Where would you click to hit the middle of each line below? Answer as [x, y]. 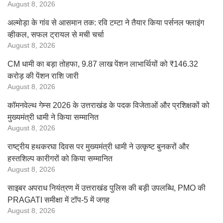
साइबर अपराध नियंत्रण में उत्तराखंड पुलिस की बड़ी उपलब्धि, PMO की [107, 188]
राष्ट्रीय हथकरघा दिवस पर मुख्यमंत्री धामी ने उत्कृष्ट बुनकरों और [98, 147]
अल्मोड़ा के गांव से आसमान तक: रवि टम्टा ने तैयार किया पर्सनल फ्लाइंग [106, 23]
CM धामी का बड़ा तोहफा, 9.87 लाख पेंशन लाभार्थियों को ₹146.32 [103, 64]
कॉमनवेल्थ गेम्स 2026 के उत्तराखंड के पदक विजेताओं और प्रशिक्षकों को [109, 105]
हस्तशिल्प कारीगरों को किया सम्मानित [60, 159]
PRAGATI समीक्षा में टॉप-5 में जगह [58, 200]
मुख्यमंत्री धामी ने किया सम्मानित [53, 117]
